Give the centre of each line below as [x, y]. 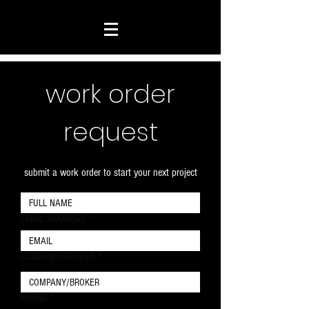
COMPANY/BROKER [58, 257]
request [110, 132]
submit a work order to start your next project [110, 172]
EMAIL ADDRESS [53, 219]
